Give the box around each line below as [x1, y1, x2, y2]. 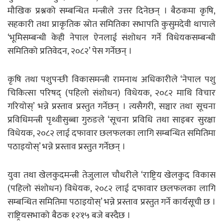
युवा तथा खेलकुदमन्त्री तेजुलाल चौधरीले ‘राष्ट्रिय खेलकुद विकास [7, 167, 216, 183]
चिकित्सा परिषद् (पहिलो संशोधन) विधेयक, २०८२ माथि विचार [7, 85, 216, 101]
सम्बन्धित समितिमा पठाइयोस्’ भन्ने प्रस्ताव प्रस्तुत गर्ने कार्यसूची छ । [7, 194, 216, 210]
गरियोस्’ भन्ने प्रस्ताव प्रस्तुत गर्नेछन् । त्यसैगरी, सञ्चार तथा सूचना [7, 99, 216, 114]
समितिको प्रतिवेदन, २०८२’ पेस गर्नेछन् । [7, 43, 132, 59]
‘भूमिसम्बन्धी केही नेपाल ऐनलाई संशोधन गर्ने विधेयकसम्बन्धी [7, 30, 216, 45]
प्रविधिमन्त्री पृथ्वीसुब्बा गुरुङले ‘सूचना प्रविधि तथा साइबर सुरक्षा [7, 112, 216, 127]
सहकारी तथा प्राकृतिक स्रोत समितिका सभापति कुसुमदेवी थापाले [7, 16, 216, 32]
